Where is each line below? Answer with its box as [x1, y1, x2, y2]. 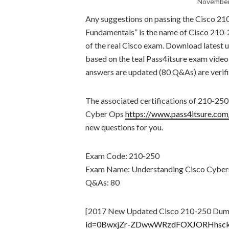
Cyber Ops [85, 109, 125, 119]
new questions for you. [85, 122, 163, 132]
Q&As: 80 [85, 177, 120, 187]
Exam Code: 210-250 [85, 151, 159, 161]
